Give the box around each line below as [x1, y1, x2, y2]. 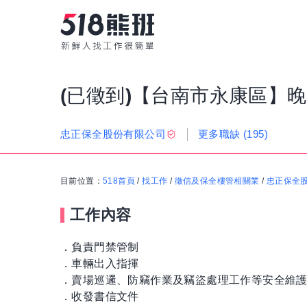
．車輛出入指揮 [60, 258, 139, 270]
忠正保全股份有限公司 [60, 128, 166, 140]
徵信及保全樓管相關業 [174, 176, 260, 186]
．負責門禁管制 [60, 241, 139, 254]
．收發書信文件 [60, 291, 139, 303]
